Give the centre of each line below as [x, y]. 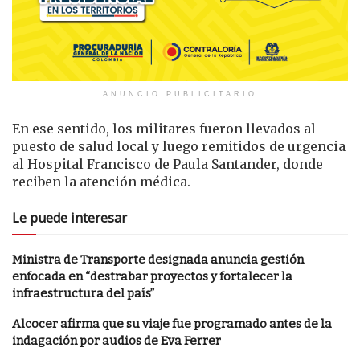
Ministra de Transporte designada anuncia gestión [158, 259]
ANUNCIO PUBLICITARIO [180, 94]
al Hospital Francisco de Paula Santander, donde [168, 164]
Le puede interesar [70, 217]
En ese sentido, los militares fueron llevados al [164, 128]
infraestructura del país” [83, 293]
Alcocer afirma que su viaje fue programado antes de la [172, 323]
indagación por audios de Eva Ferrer [117, 340]
